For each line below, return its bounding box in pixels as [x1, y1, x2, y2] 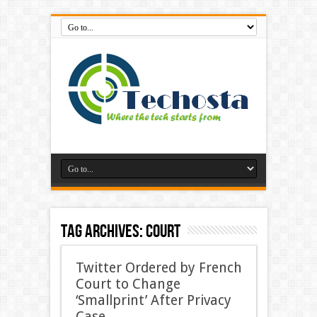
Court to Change [75, 276, 180, 292]
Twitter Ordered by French [75, 260, 242, 276]
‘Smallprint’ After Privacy [75, 292, 231, 309]
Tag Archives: [60, 221, 146, 243]
